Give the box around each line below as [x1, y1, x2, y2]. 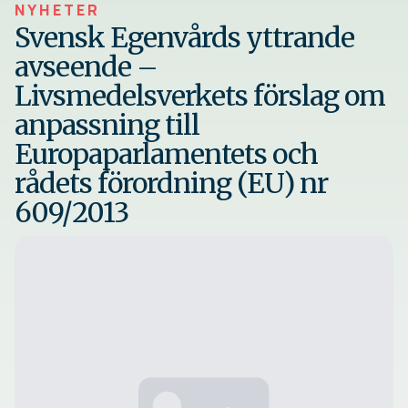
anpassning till [15, 107, 199, 142]
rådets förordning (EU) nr [15, 165, 328, 200]
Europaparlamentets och [15, 136, 318, 171]
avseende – [15, 48, 158, 84]
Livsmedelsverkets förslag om [15, 77, 385, 113]
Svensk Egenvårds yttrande [15, 19, 354, 55]
